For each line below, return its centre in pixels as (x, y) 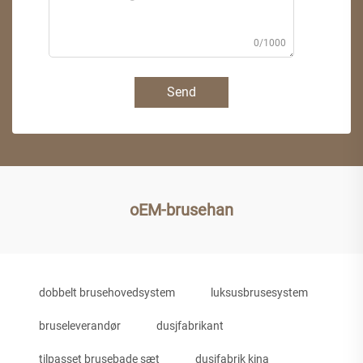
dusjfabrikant (190, 325)
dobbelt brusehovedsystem (107, 292)
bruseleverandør (80, 325)
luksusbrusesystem (259, 292)
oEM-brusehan (181, 209)
